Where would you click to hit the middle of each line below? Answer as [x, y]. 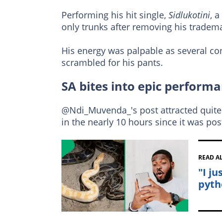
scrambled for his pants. [112, 63]
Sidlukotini [189, 15]
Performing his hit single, [115, 15]
